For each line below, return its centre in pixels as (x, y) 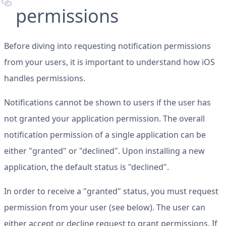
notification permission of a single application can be (105, 135)
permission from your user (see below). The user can (105, 207)
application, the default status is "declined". (87, 167)
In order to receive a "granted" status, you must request (111, 191)
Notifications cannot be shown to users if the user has (107, 102)
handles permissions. (45, 78)
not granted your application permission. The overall (104, 119)
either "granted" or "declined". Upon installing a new (104, 151)
